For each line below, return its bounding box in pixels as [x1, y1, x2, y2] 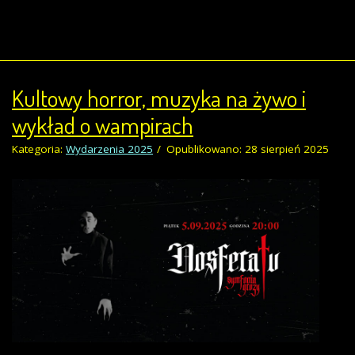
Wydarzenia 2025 [66, 142, 153, 157]
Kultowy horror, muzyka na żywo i [12, 83, 306, 113]
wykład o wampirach [12, 110, 193, 140]
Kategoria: [12, 142, 66, 157]
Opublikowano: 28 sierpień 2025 [166, 142, 329, 157]
